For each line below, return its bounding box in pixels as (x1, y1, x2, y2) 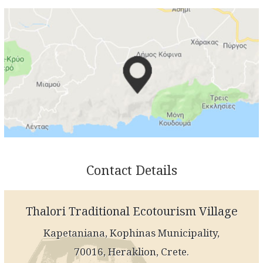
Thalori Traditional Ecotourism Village (25, 203, 238, 220)
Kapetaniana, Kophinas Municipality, (43, 226, 220, 240)
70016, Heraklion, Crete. (74, 245, 189, 259)
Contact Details (86, 161, 177, 179)
